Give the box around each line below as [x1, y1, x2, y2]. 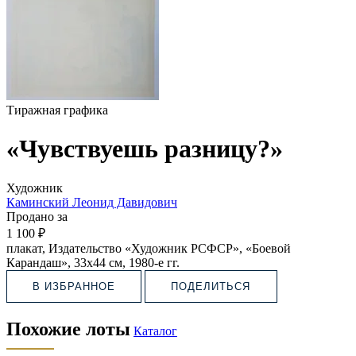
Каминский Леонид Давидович [6, 195, 177, 209]
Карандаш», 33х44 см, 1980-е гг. [6, 255, 180, 269]
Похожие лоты [6, 318, 130, 339]
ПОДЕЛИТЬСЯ [171, 280, 251, 292]
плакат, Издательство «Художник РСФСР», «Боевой [6, 241, 291, 255]
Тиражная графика [6, 103, 108, 117]
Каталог [133, 323, 177, 338]
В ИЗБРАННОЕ [33, 280, 116, 292]
